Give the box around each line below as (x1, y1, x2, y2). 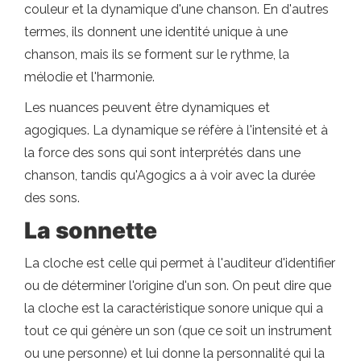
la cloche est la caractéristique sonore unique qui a (24, 300, 323, 316)
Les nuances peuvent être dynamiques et (24, 99, 270, 115)
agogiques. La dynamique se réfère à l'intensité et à (24, 122, 328, 138)
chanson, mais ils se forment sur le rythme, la (24, 46, 289, 62)
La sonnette (24, 216, 157, 244)
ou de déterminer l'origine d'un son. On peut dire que (24, 277, 331, 293)
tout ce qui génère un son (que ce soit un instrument (24, 322, 332, 338)
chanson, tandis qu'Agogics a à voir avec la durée (24, 167, 315, 183)
